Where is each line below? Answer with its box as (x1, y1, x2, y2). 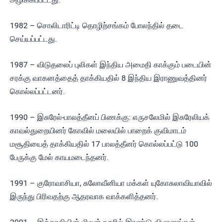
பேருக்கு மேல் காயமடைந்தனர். (10, 153, 109, 162)
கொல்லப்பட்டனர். (10, 87, 65, 96)
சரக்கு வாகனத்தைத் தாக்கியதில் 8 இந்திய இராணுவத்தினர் (10, 73, 207, 83)
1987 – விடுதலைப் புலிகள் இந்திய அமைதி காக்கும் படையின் (10, 60, 212, 69)
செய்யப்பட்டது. (10, 34, 57, 44)
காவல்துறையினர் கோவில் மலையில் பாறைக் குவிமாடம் (10, 126, 186, 135)
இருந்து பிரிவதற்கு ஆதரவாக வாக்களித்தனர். (10, 192, 158, 201)
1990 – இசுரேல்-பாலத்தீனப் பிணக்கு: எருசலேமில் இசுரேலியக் (10, 112, 210, 122)
